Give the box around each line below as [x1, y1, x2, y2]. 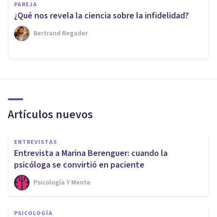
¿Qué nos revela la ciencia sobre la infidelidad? [14, 10, 189, 22]
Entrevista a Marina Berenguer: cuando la [14, 147, 168, 160]
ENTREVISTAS [14, 138, 57, 147]
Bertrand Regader [33, 29, 88, 39]
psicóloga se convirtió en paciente [14, 159, 144, 171]
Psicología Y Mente [33, 178, 91, 188]
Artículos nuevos [8, 106, 93, 124]
